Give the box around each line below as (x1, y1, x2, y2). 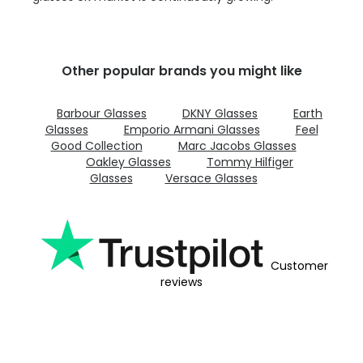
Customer (270, 258, 328, 275)
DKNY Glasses (182, 105, 258, 122)
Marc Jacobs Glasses (177, 138, 297, 155)
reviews (160, 274, 203, 291)
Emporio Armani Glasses (123, 122, 260, 139)
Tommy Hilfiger (207, 154, 293, 171)
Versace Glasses (164, 170, 258, 187)
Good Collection (50, 138, 143, 155)
